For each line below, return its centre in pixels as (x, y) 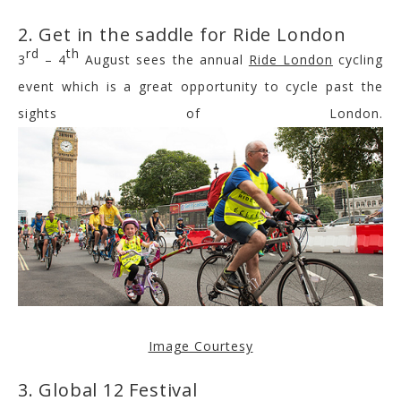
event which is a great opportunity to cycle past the (200, 86)
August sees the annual (164, 59)
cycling (358, 59)
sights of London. (200, 113)
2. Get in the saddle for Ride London (182, 34)
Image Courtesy (200, 346)
